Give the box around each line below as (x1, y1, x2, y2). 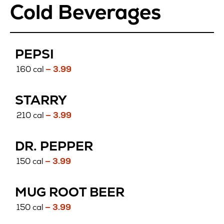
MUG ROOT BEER (15, 183, 124, 201)
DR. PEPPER (15, 137, 93, 155)
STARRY (15, 91, 67, 109)
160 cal (16, 64, 44, 75)
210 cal (16, 110, 44, 121)
